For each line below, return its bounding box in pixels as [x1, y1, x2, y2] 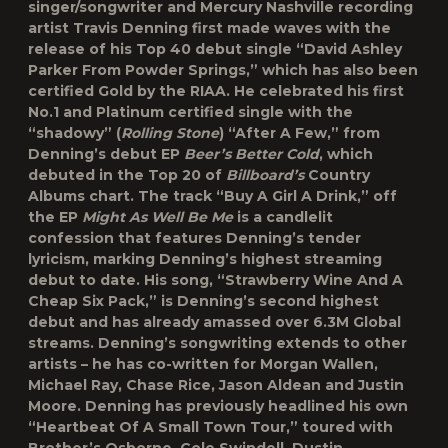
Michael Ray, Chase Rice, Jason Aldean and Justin [28, 376, 404, 394]
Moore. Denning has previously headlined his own [28, 397, 408, 415]
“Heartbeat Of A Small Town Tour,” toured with [28, 418, 393, 436]
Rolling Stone [121, 124, 219, 142]
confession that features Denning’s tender [28, 229, 361, 247]
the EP [28, 208, 82, 226]
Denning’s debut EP [28, 145, 184, 163]
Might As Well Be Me [82, 208, 233, 226]
